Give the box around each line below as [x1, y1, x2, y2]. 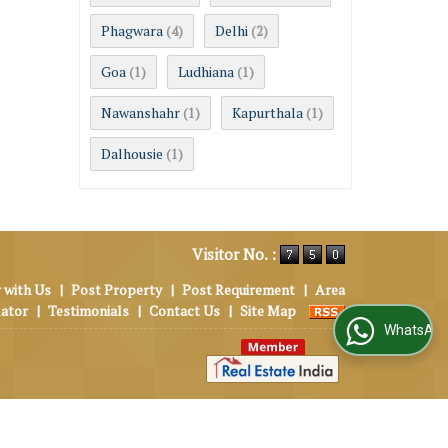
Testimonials [48, 300, 129, 320]
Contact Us [149, 300, 220, 320]
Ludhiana [178, 61, 234, 81]
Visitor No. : [192, 243, 280, 264]
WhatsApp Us [326, 322, 412, 339]
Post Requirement [182, 279, 295, 299]
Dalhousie [101, 143, 163, 163]
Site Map [240, 300, 296, 320]
